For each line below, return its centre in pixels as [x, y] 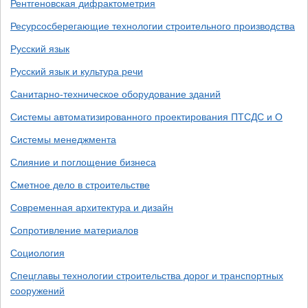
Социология [37, 253]
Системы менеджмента [63, 140]
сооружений [37, 291]
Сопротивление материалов [74, 230]
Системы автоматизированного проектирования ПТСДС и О [146, 117]
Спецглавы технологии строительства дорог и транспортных [147, 276]
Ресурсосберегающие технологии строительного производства [153, 26]
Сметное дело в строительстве [80, 185]
